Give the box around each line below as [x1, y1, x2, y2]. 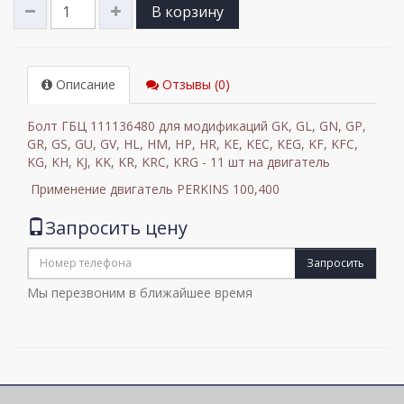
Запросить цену [45, 215, 188, 240]
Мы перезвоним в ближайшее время [27, 283, 252, 301]
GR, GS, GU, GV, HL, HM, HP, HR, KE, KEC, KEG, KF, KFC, [27, 134, 358, 152]
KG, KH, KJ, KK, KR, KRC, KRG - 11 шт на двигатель [27, 152, 330, 170]
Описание [52, 75, 115, 93]
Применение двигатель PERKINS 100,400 [27, 179, 283, 197]
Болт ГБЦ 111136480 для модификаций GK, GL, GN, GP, [27, 116, 366, 134]
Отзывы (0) [159, 75, 230, 93]
